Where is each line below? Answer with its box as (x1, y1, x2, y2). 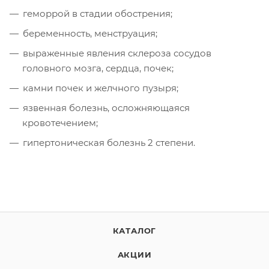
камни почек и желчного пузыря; (23, 82, 178, 94)
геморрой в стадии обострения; (23, 7, 172, 19)
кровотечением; (22, 116, 98, 128)
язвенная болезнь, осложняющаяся (23, 101, 190, 113)
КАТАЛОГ (112, 226, 157, 235)
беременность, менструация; (23, 27, 157, 39)
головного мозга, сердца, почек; (22, 62, 174, 74)
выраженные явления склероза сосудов (23, 47, 211, 59)
